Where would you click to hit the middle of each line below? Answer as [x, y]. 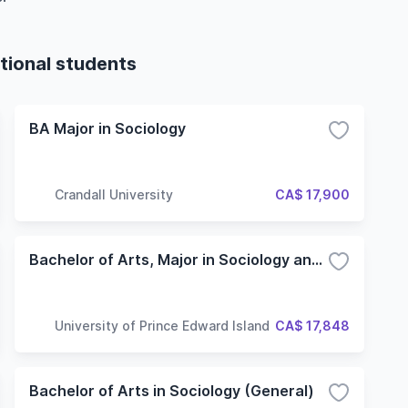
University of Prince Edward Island [162, 325]
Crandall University [114, 194]
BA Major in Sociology [107, 128]
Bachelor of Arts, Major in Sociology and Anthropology [317, 260]
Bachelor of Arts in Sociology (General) [172, 391]
